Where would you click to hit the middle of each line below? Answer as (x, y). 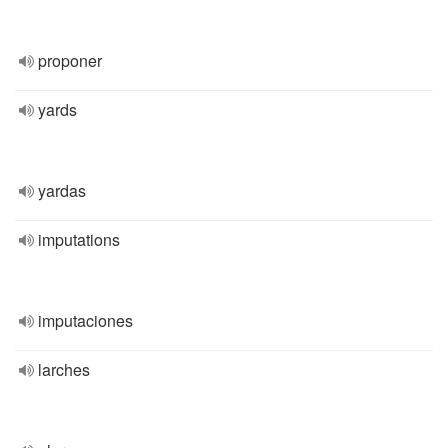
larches (64, 369)
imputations (79, 239)
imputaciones (85, 320)
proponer (70, 60)
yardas (62, 190)
